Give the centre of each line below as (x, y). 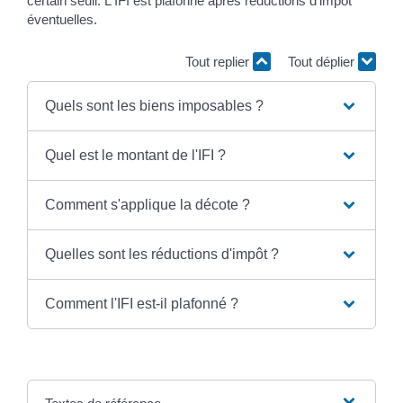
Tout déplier (323, 62)
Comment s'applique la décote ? (147, 204)
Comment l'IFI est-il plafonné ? (141, 303)
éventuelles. (62, 19)
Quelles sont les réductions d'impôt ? (161, 254)
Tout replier (219, 62)
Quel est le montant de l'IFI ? (135, 155)
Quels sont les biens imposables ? (154, 105)
